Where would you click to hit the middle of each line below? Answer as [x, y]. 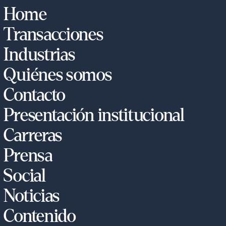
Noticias [32, 196]
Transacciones [53, 35]
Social [25, 176]
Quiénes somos [58, 75]
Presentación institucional [94, 116]
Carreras [33, 136]
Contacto [35, 95]
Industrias [39, 55]
